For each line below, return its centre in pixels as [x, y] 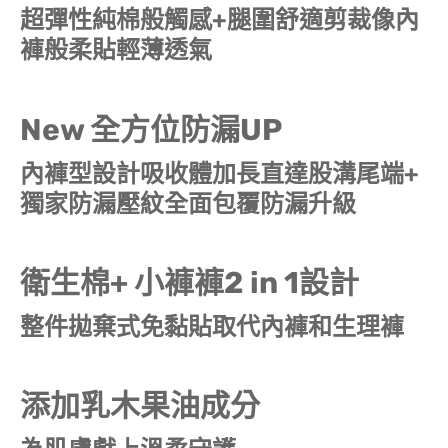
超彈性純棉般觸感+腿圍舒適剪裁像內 [219, 19]
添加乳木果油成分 [140, 405]
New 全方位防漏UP [151, 129]
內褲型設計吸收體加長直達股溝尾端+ [219, 173]
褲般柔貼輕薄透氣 [116, 49]
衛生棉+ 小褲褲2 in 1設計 [189, 282]
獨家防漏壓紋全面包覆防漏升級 [188, 203]
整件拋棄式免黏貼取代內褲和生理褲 [212, 326]
